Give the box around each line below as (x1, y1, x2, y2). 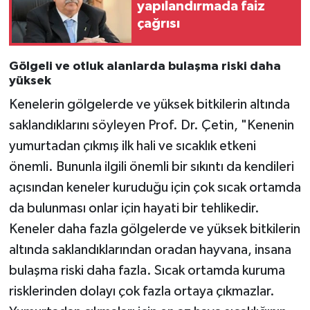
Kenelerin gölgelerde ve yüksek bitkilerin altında (8, 98, 290, 112)
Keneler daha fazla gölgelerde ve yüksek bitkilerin (8, 222, 300, 237)
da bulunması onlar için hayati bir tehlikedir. (8, 201, 259, 216)
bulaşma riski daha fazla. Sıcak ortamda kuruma (8, 264, 285, 278)
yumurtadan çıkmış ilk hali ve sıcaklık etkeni (8, 139, 256, 154)
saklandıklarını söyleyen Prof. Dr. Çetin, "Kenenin (8, 118, 294, 133)
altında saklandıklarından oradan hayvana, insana (8, 243, 291, 257)
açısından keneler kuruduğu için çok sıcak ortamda (8, 181, 301, 195)
